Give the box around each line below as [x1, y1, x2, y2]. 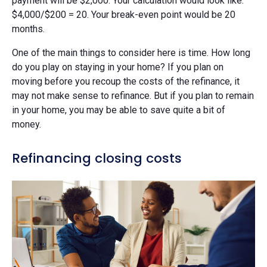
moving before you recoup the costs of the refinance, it [12, 76, 240, 88]
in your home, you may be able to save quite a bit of [12, 104, 225, 116]
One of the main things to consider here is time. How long [12, 47, 250, 59]
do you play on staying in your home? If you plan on [12, 61, 223, 73]
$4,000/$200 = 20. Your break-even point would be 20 [12, 9, 235, 21]
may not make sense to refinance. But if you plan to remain [12, 90, 254, 102]
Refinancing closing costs [12, 149, 182, 168]
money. [12, 119, 41, 131]
